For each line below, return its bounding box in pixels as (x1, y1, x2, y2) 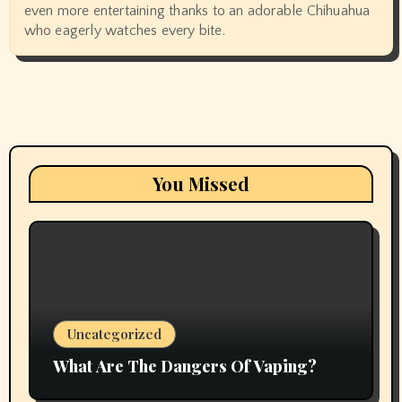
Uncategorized (66, 324, 162, 343)
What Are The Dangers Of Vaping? (52, 354, 317, 377)
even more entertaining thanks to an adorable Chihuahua (23, 2, 371, 19)
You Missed (153, 170, 249, 196)
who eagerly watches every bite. (23, 22, 225, 39)
